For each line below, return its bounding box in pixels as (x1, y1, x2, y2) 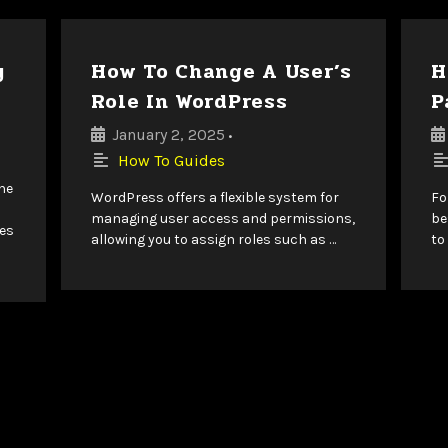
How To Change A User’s (91, 55, 352, 87)
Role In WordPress (91, 85, 288, 117)
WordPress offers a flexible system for (91, 188, 340, 206)
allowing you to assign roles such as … (91, 230, 337, 248)
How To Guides (118, 150, 226, 170)
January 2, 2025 (112, 124, 226, 144)
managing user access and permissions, (91, 209, 356, 227)
